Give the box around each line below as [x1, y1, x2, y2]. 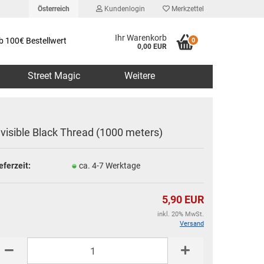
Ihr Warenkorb [115, 33, 167, 42]
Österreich [38, 5, 70, 13]
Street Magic [28, 70, 80, 81]
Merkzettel [170, 5, 204, 13]
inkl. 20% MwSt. [157, 210, 204, 218]
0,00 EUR [137, 42, 167, 51]
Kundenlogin [103, 5, 145, 13]
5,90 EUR [162, 193, 204, 206]
